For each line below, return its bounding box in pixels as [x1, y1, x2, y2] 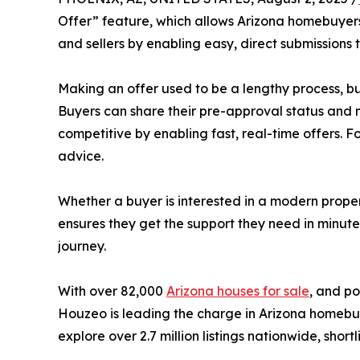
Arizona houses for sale [166, 282, 309, 299]
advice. [58, 147, 104, 164]
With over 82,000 [58, 282, 166, 299]
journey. [58, 237, 106, 254]
